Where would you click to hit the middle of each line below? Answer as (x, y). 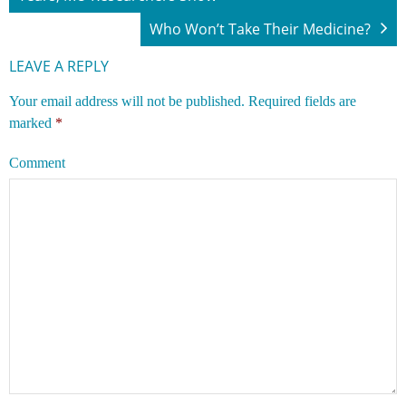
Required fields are (302, 101)
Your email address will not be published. (127, 101)
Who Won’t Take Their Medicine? (260, 29)
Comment (37, 162)
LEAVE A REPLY (59, 66)
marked (32, 122)
